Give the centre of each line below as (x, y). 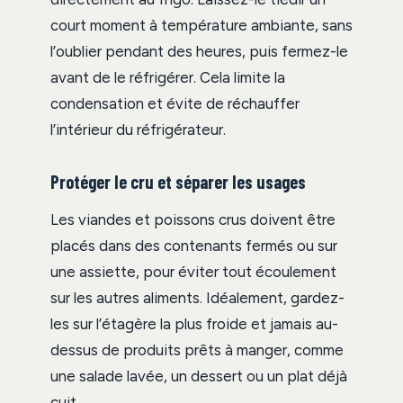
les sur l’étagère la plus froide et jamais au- (194, 323)
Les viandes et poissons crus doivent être (193, 219)
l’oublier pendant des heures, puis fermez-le (199, 51)
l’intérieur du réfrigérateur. (138, 129)
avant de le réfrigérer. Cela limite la (168, 77)
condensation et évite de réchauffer (175, 103)
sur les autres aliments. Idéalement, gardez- (197, 297)
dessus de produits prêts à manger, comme (197, 349)
